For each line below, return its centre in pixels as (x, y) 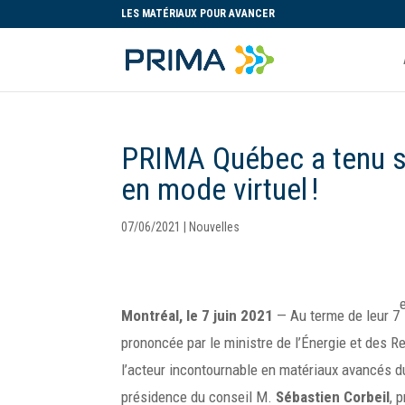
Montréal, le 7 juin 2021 (199, 316)
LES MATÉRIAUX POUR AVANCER (198, 14)
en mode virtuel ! (220, 189)
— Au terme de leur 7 (339, 316)
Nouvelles (215, 227)
